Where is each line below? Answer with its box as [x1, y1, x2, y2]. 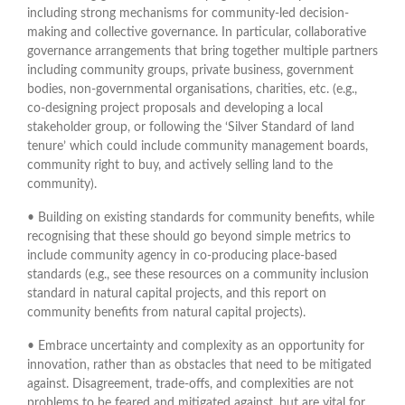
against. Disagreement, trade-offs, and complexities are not [27, 377, 353, 391]
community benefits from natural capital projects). [27, 306, 309, 319]
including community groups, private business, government [27, 63, 353, 77]
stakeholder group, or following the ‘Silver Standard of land [27, 120, 354, 134]
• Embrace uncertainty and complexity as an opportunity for [27, 339, 364, 353]
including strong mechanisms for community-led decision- [27, 6, 349, 20]
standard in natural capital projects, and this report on [27, 287, 326, 300]
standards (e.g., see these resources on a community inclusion [27, 268, 369, 281]
